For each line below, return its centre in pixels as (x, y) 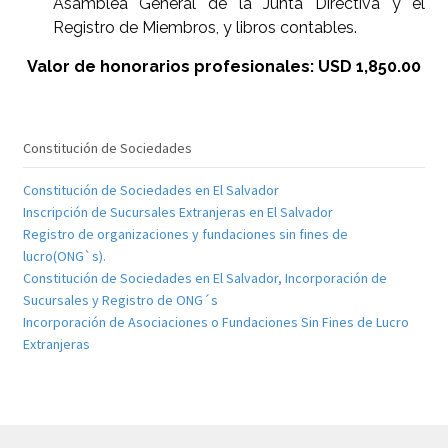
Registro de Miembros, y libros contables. (204, 27)
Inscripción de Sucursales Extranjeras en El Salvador (177, 212)
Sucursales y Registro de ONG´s (120, 300)
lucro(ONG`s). (64, 256)
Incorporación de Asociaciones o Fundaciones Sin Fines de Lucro (215, 322)
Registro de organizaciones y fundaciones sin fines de (185, 234)
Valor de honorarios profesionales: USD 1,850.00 (224, 66)
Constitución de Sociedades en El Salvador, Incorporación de (204, 278)
